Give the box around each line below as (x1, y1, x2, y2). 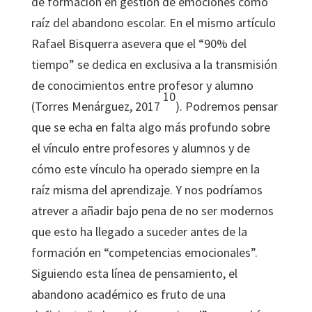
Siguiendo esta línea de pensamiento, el (31, 265, 237, 281)
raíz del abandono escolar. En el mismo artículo (31, 15, 276, 31)
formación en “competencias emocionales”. (31, 244, 258, 260)
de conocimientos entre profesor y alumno (31, 77, 253, 93)
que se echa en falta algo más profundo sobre (31, 119, 270, 135)
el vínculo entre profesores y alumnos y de (31, 140, 250, 156)
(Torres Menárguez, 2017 (31, 98, 163, 114)
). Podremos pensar (175, 98, 278, 114)
